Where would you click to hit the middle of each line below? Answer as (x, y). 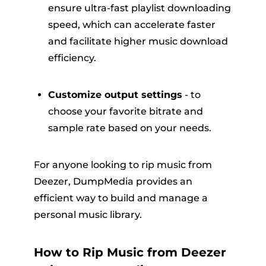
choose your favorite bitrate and (125, 112)
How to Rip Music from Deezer (130, 253)
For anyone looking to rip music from (123, 165)
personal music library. (88, 215)
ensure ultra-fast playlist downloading (139, 8)
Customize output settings (115, 95)
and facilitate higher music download (138, 42)
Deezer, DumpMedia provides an (113, 182)
